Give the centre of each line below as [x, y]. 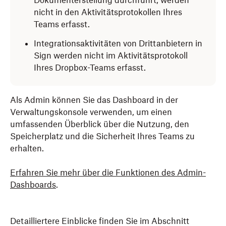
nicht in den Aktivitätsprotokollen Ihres [108, 12]
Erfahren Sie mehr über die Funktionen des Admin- [108, 173]
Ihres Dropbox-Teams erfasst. [90, 68]
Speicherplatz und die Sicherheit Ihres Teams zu [102, 136]
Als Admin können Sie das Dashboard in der [94, 100]
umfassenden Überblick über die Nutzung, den [100, 124]
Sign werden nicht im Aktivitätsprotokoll [111, 55]
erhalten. [27, 148]
